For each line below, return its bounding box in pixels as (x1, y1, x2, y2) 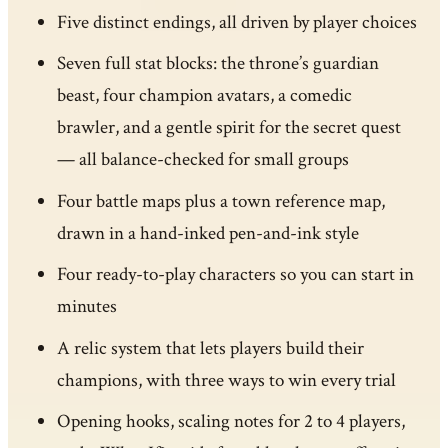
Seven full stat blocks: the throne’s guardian (56, 51, 379, 77)
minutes (56, 294, 117, 320)
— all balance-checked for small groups (56, 147, 349, 173)
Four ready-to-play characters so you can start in (56, 262, 414, 288)
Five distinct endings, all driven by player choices (56, 9, 417, 35)
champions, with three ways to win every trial (56, 367, 396, 393)
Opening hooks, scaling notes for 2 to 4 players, (56, 409, 405, 435)
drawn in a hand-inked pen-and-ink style (56, 220, 359, 246)
